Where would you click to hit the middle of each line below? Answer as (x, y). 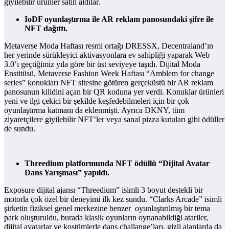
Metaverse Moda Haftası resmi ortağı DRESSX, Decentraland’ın (109, 46)
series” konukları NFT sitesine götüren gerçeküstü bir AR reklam (109, 83)
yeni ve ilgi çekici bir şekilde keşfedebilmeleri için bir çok (97, 101)
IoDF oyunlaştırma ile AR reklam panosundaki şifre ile (119, 19)
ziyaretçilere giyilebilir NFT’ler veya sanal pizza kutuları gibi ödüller (114, 120)
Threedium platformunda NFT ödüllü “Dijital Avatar (117, 164)
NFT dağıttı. (47, 29)
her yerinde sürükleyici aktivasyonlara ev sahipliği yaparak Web (107, 55)
